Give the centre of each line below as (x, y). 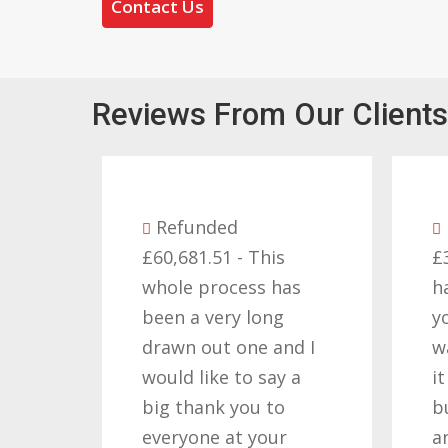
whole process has (194, 286)
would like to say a (194, 376)
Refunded (169, 226)
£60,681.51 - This (186, 256)
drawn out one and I (201, 346)
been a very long (185, 316)
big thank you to (186, 406)
